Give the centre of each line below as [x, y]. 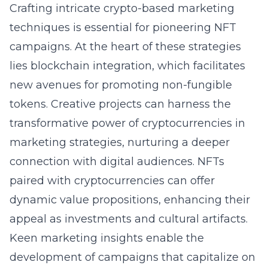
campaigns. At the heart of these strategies [125, 47]
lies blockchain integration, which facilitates [127, 66]
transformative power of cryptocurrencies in [127, 123]
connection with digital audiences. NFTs [117, 162]
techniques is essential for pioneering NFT [123, 28]
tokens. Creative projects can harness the [120, 104]
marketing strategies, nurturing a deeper [120, 142]
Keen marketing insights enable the [107, 238]
